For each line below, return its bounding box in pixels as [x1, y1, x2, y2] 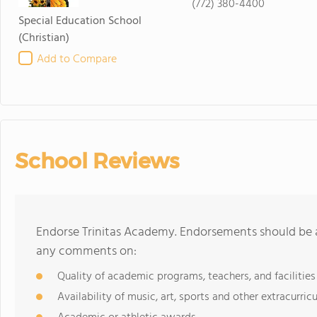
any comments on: [36, 241, 137, 262]
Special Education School [18, 12, 142, 30]
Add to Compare [37, 50, 117, 69]
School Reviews [15, 148, 179, 174]
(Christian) [18, 29, 69, 47]
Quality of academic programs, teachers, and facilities [57, 267, 316, 286]
